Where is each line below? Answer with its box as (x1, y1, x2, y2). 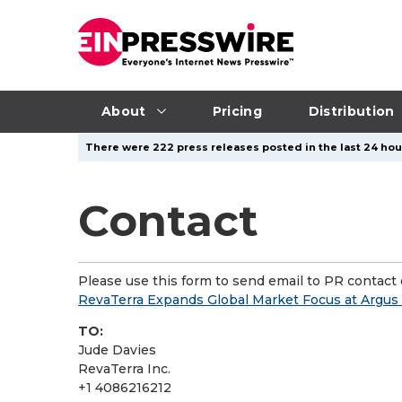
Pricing (212, 102, 262, 119)
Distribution (308, 102, 395, 119)
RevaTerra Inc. (78, 361, 170, 377)
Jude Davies (78, 342, 156, 358)
